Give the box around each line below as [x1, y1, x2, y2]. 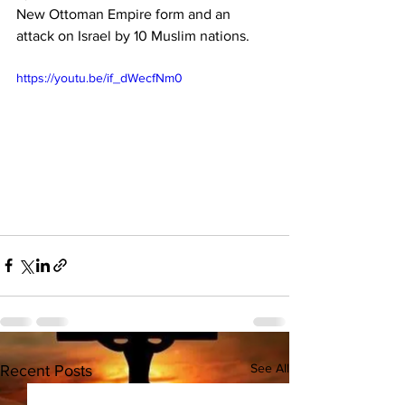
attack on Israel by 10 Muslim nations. [16, 28, 250, 43]
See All [250, 360, 289, 375]
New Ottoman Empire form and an [16, 6, 234, 22]
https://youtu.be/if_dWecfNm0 [16, 71, 183, 85]
